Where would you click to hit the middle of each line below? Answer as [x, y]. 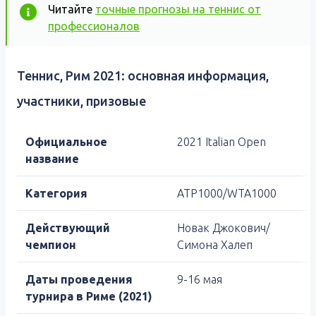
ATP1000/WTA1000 [227, 194]
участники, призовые [81, 101]
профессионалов [94, 26]
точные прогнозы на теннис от [178, 10]
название [52, 159]
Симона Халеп [215, 245]
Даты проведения [79, 280]
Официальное [66, 142]
